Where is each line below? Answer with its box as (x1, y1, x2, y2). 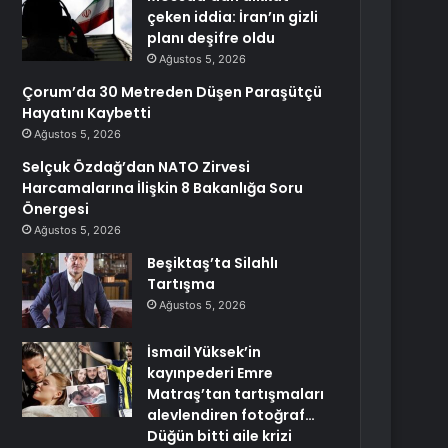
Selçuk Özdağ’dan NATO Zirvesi (22, 157, 251, 177)
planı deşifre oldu (147, 28, 276, 48)
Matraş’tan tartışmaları (147, 384, 325, 404)
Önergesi (22, 199, 90, 219)
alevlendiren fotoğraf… (147, 405, 316, 425)
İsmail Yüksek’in (147, 342, 262, 362)
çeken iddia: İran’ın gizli (147, 7, 319, 27)
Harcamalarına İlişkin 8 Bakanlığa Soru (22, 178, 304, 198)
